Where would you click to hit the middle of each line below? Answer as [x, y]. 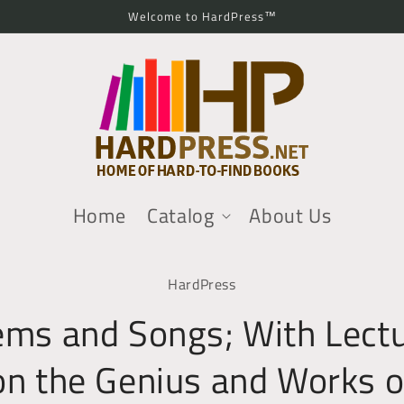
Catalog [181, 215]
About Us [290, 215]
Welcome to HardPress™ [202, 16]
